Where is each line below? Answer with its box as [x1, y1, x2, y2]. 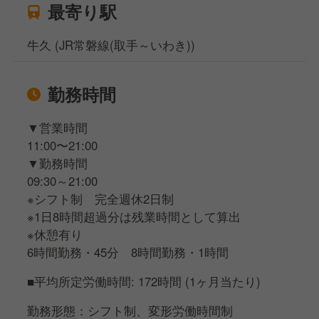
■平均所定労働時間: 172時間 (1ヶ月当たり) [27, 273, 261, 291]
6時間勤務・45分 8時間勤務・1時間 [27, 244, 229, 261]
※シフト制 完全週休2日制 [27, 190, 174, 208]
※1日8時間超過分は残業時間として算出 [27, 208, 241, 226]
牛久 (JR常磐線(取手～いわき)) [27, 36, 196, 54]
